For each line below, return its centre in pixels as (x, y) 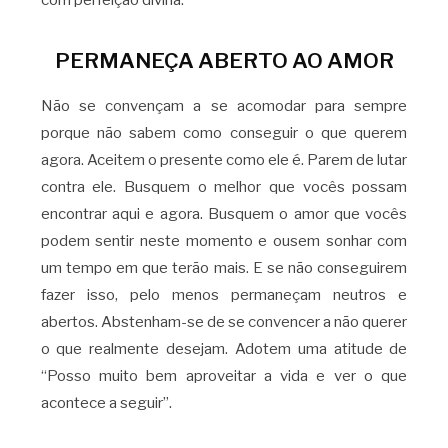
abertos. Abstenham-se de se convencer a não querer (224, 321)
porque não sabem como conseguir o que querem (224, 132)
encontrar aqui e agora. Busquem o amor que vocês (224, 213)
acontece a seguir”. (106, 402)
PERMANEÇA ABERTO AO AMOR (224, 60)
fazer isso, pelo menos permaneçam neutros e (224, 294)
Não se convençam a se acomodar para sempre (224, 105)
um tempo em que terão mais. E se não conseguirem (224, 267)
